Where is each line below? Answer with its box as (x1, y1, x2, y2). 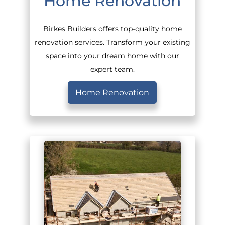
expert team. (90, 65, 135, 73)
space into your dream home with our (45, 51, 179, 60)
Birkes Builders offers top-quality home (43, 24, 182, 33)
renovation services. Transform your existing (34, 38, 190, 46)
